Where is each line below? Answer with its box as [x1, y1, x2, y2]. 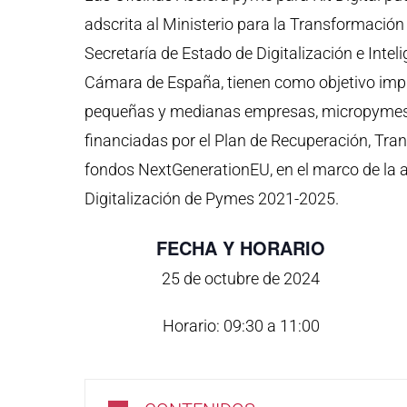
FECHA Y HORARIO [156, 233, 326, 261]
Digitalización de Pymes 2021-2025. [84, 188, 340, 208]
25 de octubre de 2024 [162, 268, 321, 288]
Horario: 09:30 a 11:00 [162, 315, 320, 335]
